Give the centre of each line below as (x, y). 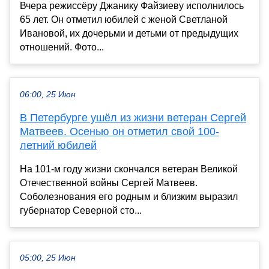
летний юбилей (58, 145)
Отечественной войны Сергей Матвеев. (109, 183)
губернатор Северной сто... (81, 210)
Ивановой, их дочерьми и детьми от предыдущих (129, 33)
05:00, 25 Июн (48, 258)
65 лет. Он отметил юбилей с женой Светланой (124, 19)
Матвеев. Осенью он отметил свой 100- (119, 131)
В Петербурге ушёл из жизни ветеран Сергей (133, 117)
